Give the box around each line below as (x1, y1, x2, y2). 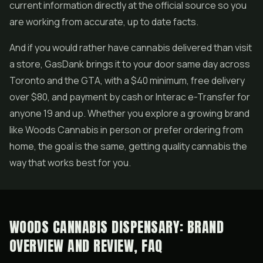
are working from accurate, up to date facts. (9, 15, 198, 28)
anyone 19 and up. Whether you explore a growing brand (9, 107, 249, 120)
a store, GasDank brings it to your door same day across (9, 58, 250, 70)
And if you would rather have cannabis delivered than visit (9, 41, 252, 54)
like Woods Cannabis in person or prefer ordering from (9, 123, 243, 136)
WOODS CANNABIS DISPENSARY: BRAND (9, 217, 224, 238)
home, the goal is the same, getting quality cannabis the (9, 140, 247, 153)
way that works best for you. (9, 156, 131, 169)
